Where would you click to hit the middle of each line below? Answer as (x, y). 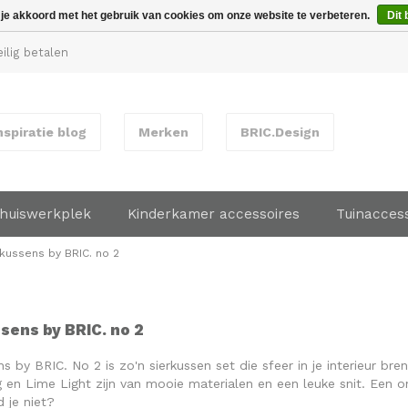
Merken (163, 132)
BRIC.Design (280, 132)
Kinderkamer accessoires (214, 214)
